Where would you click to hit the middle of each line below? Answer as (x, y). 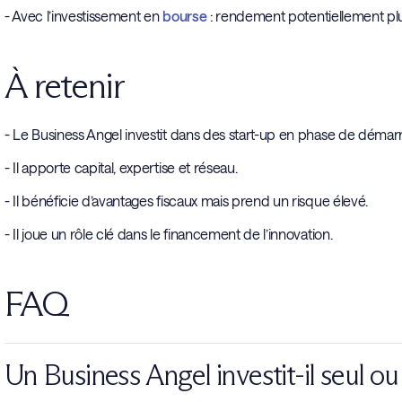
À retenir (64, 85)
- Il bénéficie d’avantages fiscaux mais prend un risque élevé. (186, 201)
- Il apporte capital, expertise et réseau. (121, 167)
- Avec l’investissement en (83, 16)
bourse (185, 16)
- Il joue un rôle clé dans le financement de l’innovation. (168, 234)
